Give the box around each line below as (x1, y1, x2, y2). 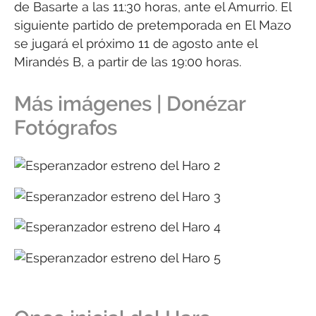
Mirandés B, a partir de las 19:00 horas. (14, 54, 241, 70)
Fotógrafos (14, 115, 117, 140)
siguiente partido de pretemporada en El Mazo (14, 18, 291, 33)
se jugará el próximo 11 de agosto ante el (14, 36, 257, 51)
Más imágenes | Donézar (14, 91, 245, 116)
